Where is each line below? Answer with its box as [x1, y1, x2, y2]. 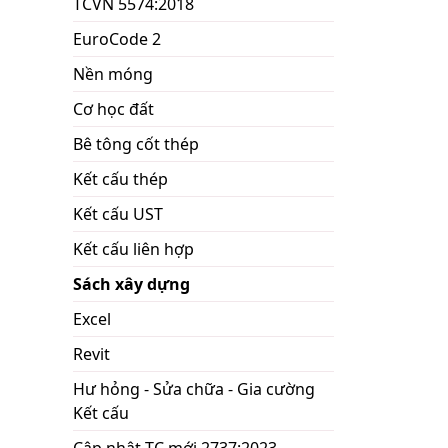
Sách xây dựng [73, 273, 190, 295]
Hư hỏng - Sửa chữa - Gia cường [73, 378, 315, 400]
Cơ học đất [73, 98, 154, 120]
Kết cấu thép [73, 168, 168, 190]
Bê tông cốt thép [73, 133, 199, 155]
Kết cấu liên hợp [73, 238, 194, 260]
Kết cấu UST [73, 203, 163, 225]
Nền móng [73, 63, 153, 85]
